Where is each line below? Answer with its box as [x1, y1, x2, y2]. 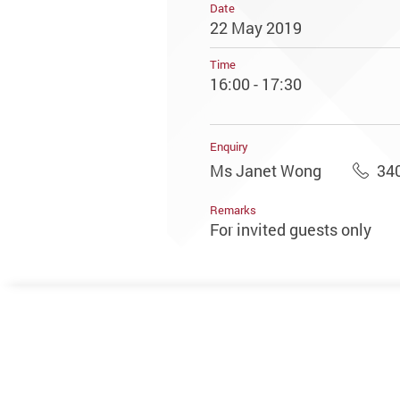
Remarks [210, 202, 256, 219]
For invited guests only [210, 219, 371, 241]
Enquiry [210, 138, 248, 155]
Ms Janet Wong [210, 159, 321, 181]
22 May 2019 [210, 17, 302, 39]
